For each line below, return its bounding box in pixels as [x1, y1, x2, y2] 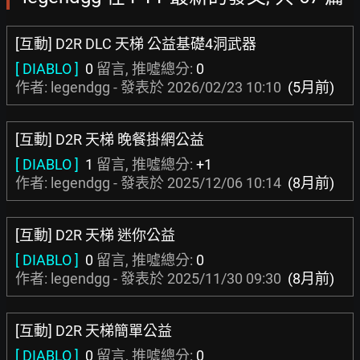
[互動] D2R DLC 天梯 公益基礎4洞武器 [15, 35, 256, 52]
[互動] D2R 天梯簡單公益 [15, 322, 172, 339]
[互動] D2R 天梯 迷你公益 [15, 227, 175, 243]
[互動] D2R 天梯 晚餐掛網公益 [15, 131, 204, 148]
